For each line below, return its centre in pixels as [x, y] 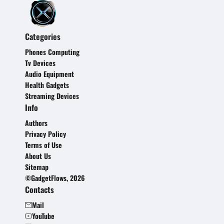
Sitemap [37, 167]
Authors [36, 123]
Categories [43, 36]
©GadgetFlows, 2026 [55, 178]
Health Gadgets [47, 85]
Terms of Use [43, 145]
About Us [38, 156]
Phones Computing [52, 52]
